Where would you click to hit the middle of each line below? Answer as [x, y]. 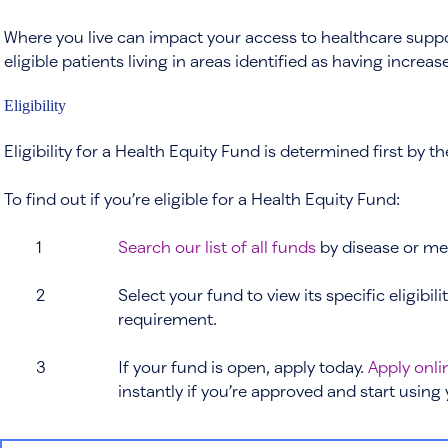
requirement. [167, 319]
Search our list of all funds [216, 247]
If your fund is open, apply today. [242, 367]
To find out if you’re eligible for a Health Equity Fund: [202, 199]
